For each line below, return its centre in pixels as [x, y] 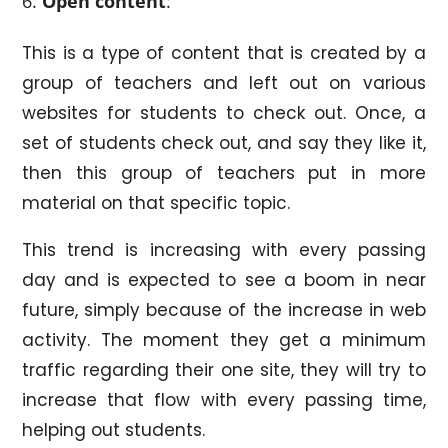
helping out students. [114, 429]
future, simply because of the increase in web [224, 309]
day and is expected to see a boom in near [224, 279]
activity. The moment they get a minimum [224, 339]
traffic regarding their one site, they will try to [224, 369]
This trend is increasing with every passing [224, 249]
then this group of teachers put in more [224, 172]
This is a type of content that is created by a [224, 52]
